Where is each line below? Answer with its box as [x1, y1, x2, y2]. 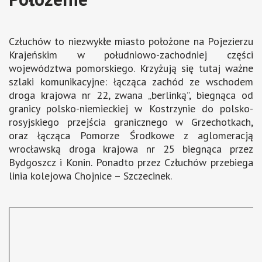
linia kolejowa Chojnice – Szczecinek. [9, 169, 172, 183]
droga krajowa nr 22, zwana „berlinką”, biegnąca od [9, 88, 253, 102]
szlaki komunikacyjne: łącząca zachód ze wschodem [9, 75, 253, 89]
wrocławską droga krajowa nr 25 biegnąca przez [9, 142, 253, 156]
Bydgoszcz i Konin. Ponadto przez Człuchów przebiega [9, 156, 253, 170]
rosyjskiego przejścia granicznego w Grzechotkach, [9, 115, 253, 129]
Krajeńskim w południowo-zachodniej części [9, 48, 253, 62]
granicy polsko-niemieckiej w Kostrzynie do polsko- [9, 102, 253, 116]
